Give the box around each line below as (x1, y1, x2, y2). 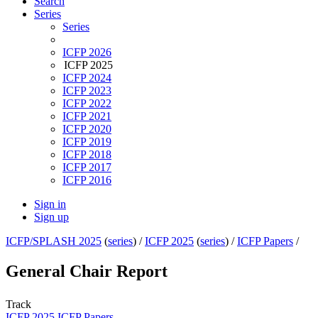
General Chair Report (6, 262, 168, 281)
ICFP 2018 (62, 148, 111, 161)
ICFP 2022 (62, 97, 111, 110)
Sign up (34, 211, 69, 224)
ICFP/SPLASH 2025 (6, 235, 102, 248)
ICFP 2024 (62, 72, 111, 84)
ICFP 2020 (62, 123, 111, 136)
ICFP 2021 (62, 110, 111, 123)
